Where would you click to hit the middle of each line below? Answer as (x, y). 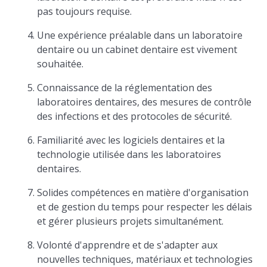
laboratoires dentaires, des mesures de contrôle (145, 102)
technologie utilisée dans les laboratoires (129, 154)
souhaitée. (60, 64)
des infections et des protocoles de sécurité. (135, 116)
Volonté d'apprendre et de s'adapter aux (128, 245)
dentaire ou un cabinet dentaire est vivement (137, 49)
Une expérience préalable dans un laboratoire (140, 35)
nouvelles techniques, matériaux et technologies (145, 259)
